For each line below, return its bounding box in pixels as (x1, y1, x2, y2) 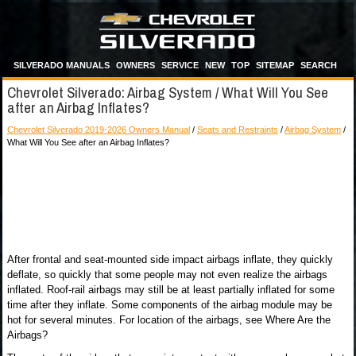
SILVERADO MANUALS (14, 60, 110, 70)
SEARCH (300, 60, 337, 70)
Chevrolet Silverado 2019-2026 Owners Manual (7, 125, 190, 134)
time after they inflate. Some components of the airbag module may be (7, 299, 332, 311)
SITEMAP (256, 60, 294, 70)
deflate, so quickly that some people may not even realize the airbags (7, 269, 327, 281)
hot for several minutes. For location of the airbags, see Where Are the (7, 314, 331, 326)
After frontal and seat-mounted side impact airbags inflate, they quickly (7, 253, 333, 265)
